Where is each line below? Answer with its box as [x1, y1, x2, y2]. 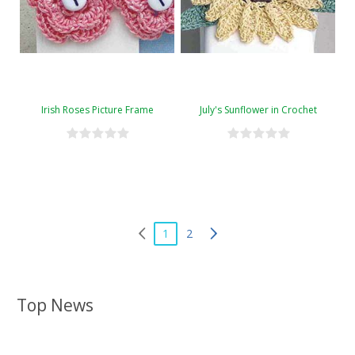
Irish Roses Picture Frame [40, 102, 154, 116]
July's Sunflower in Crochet [199, 102, 317, 116]
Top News [17, 293, 94, 316]
